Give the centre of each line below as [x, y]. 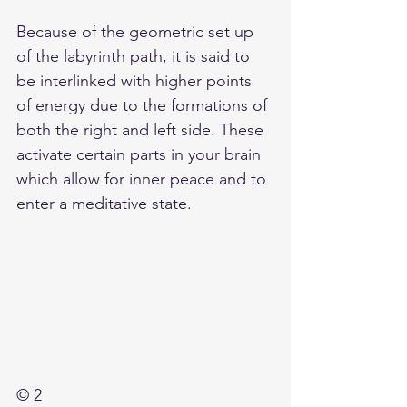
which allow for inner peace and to [144, 179]
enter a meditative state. [104, 203]
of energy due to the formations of [144, 105]
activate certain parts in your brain [141, 154]
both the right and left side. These [142, 129]
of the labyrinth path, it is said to [135, 56]
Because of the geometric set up [137, 31]
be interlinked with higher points [136, 80]
